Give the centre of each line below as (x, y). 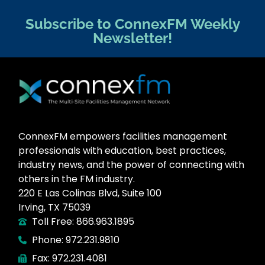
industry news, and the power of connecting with (132, 164)
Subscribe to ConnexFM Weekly (132, 24)
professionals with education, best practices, (122, 150)
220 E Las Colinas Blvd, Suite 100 (90, 193)
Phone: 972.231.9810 (75, 240)
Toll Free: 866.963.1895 (83, 221)
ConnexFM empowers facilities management (123, 136)
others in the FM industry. (77, 179)
